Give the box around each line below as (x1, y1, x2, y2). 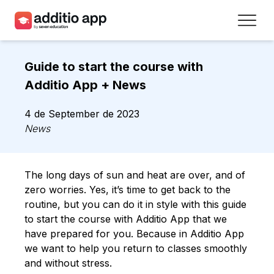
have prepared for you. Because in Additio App (24, 227, 244, 240)
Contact (113, 233, 161, 249)
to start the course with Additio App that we (24, 212, 227, 225)
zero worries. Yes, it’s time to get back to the (24, 183, 231, 196)
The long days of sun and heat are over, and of (24, 168, 245, 181)
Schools (15, 73, 64, 89)
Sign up (114, 196, 160, 212)
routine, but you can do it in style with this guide (24, 198, 246, 210)
